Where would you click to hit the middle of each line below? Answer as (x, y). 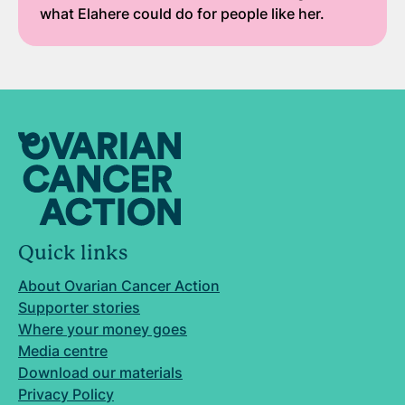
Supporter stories (79, 307)
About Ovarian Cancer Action (119, 286)
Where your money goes (103, 329)
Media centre (63, 351)
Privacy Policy (66, 394)
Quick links (73, 253)
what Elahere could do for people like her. (182, 13)
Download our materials (100, 372)
